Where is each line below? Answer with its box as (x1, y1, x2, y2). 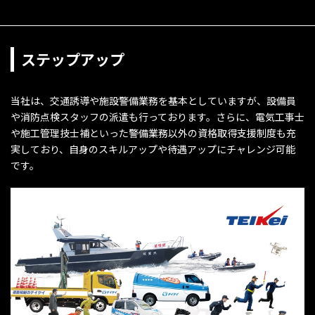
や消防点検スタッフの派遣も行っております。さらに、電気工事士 (11, 110, 304, 124)
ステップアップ (21, 49, 124, 70)
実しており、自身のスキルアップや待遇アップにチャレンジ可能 (11, 142, 295, 157)
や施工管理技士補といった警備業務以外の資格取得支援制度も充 (11, 126, 296, 141)
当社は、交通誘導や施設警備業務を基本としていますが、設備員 (11, 94, 296, 108)
